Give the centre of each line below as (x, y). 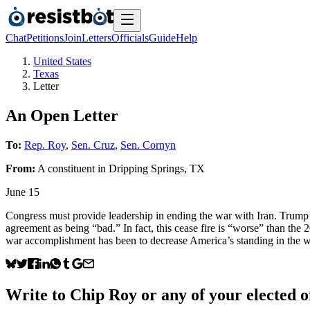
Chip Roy (103, 294)
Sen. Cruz (93, 145)
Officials (130, 38)
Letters (97, 38)
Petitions (45, 38)
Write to (38, 294)
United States (62, 61)
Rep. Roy (45, 145)
